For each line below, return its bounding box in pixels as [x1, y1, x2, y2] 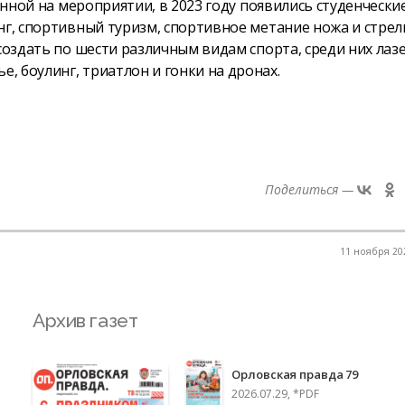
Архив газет [33, 308, 138, 332]
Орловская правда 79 [231, 366, 358, 382]
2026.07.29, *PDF [231, 386, 320, 401]
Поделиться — [265, 180, 353, 198]
